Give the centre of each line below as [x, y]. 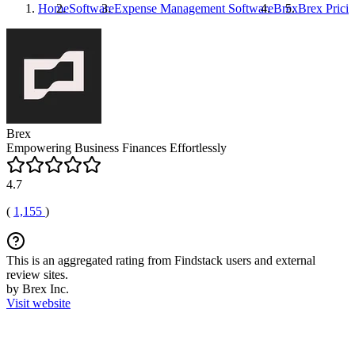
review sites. [37, 275]
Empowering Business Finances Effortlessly [116, 148]
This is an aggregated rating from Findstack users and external [161, 260]
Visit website [38, 303]
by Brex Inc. [38, 289]
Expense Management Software [194, 8]
